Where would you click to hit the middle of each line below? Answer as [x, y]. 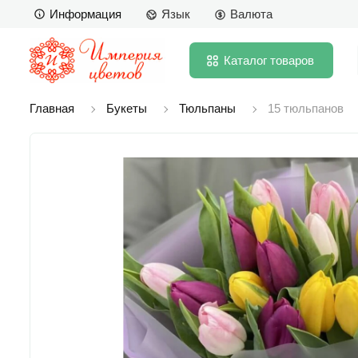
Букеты [127, 108]
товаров [292, 60]
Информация [86, 14]
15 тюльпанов [306, 108]
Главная [52, 108]
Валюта [251, 14]
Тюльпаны [207, 108]
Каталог [245, 60]
